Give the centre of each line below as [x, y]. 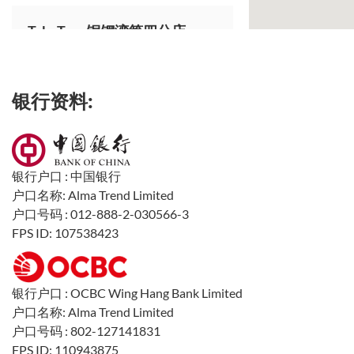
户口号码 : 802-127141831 [86, 331]
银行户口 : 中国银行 [66, 176]
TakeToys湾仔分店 [85, 157]
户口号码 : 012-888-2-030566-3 [100, 214]
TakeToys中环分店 [85, 94]
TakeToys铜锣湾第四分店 [107, 31]
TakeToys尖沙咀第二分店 [107, 220]
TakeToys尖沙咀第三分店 [107, 284]
